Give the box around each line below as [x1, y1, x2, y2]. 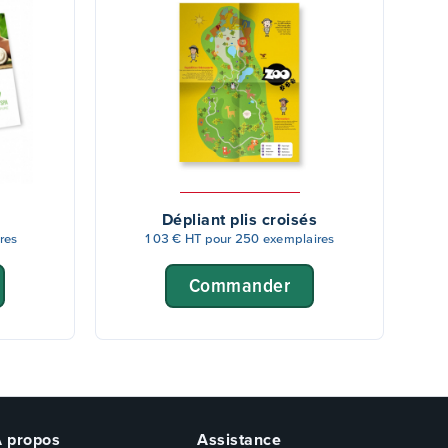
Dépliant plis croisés [161, 210, 318, 228]
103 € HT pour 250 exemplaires [144, 231, 335, 246]
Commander [188, 274, 291, 296]
